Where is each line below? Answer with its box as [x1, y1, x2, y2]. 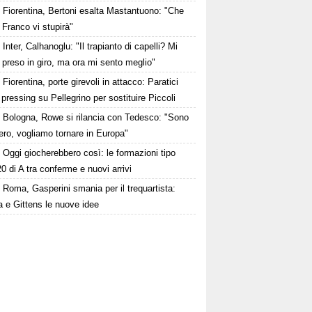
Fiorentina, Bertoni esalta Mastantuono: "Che [3, 6, 185, 17]
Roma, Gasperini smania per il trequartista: [3, 183, 176, 194]
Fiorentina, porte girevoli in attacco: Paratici [3, 77, 179, 88]
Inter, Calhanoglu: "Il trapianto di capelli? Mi [3, 41, 178, 52]
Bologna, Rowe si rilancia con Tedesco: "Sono [3, 112, 189, 123]
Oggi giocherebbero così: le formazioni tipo [3, 148, 176, 159]
